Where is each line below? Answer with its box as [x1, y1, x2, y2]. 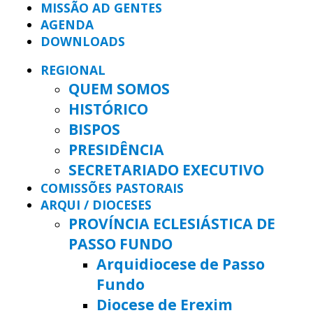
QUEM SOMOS [68, 78, 170, 99]
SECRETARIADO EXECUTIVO [68, 159, 264, 180]
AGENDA [41, 15, 94, 33]
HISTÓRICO [68, 99, 148, 119]
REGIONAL [41, 61, 105, 79]
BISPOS [68, 119, 120, 140]
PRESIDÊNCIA [68, 139, 164, 160]
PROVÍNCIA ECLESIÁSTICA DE [68, 213, 275, 234]
